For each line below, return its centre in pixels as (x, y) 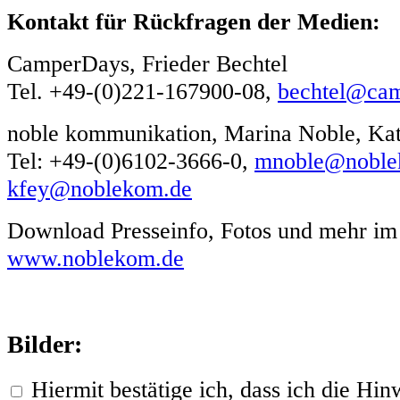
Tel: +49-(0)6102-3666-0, (131, 160)
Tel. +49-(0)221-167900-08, (142, 91)
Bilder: (45, 345)
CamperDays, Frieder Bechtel (147, 63)
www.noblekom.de (96, 258)
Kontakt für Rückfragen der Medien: (194, 21)
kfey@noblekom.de (100, 188)
